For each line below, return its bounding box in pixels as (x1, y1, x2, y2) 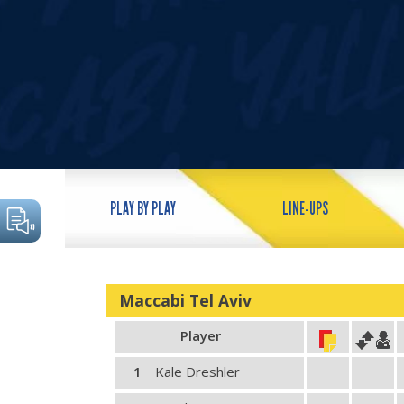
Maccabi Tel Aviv (119, 289, 252, 311)
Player (179, 326, 221, 344)
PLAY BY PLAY (110, 198, 176, 219)
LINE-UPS (282, 198, 328, 219)
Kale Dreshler (155, 363, 240, 381)
